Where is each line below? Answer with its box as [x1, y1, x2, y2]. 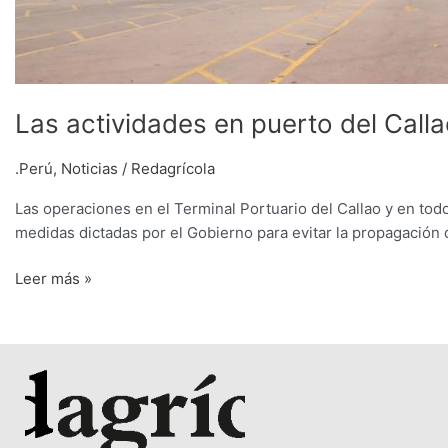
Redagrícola [131, 158, 215, 178]
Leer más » [15, 269, 92, 289]
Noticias [61, 158, 118, 178]
